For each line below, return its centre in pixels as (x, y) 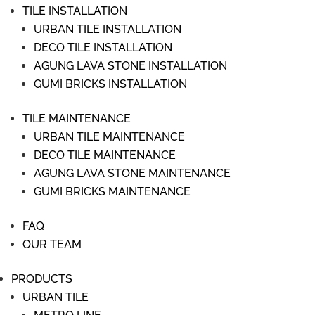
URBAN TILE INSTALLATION (108, 29)
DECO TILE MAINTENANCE (105, 155)
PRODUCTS (42, 279)
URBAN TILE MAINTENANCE (109, 137)
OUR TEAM (52, 244)
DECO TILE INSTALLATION (103, 47)
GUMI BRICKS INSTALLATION (110, 84)
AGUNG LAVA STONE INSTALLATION (130, 66)
